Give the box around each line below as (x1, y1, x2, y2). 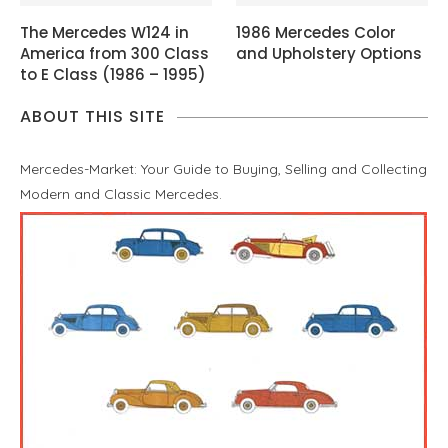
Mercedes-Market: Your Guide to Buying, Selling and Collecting (20, 159, 427, 178)
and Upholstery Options (236, 42, 423, 64)
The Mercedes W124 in (20, 21, 189, 43)
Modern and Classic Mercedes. (20, 184, 222, 203)
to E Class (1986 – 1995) (20, 63, 206, 85)
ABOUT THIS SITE (20, 104, 165, 128)
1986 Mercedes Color (236, 21, 397, 43)
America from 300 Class (20, 42, 209, 64)
